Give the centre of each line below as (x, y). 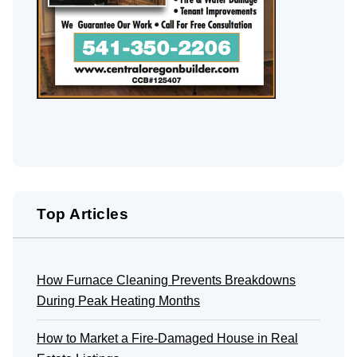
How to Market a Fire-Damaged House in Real (167, 338)
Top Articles (82, 214)
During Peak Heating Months (118, 300)
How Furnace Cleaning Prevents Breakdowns (166, 280)
